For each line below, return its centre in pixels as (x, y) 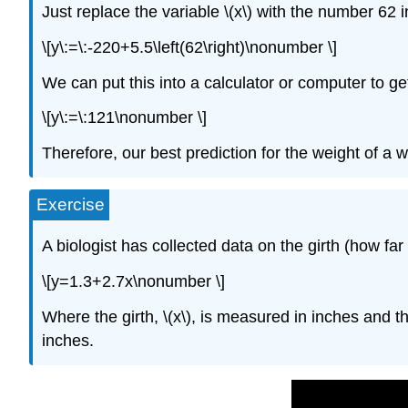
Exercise (71, 204)
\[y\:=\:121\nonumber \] (124, 118)
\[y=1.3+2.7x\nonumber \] (133, 282)
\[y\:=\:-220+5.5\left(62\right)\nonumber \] (189, 47)
